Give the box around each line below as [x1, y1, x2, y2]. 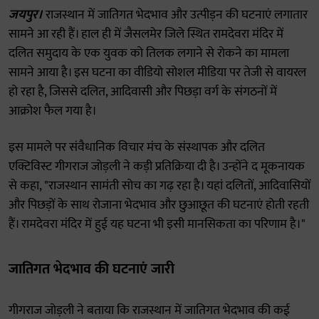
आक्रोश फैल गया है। [9, 100, 97, 122]
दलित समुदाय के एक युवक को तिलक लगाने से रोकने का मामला [9, 43, 289, 64]
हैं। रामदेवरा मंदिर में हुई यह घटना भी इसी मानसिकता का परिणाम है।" [9, 214, 305, 235]
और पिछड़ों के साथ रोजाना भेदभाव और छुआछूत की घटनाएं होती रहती [9, 194, 309, 216]
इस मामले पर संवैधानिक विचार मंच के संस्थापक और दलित [9, 137, 265, 158]
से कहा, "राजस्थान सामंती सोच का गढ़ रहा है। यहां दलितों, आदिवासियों [9, 175, 310, 197]
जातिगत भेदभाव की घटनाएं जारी [9, 257, 174, 281]
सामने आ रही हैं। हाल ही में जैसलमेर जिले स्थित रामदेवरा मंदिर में [9, 23, 283, 45]
